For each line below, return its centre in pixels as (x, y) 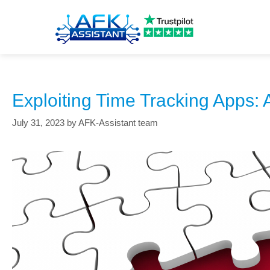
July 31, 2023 (38, 122)
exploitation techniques (134, 39)
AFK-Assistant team (118, 122)
